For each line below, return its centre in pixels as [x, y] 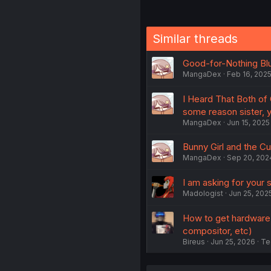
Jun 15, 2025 [248, 123]
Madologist [203, 194]
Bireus [194, 242]
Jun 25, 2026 [233, 242]
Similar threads [195, 39]
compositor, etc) [217, 231]
